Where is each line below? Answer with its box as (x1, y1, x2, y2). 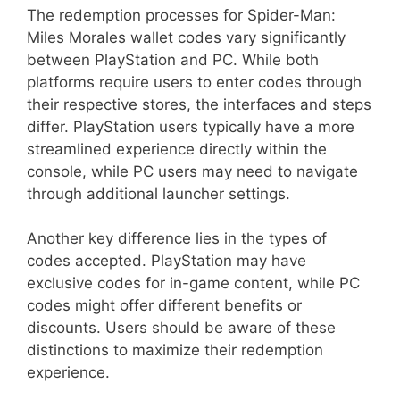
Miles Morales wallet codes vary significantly (27, 28, 346, 46)
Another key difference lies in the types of (27, 229, 327, 248)
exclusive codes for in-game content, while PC (27, 274, 360, 293)
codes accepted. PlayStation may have (27, 252, 306, 271)
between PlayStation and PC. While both (27, 50, 319, 69)
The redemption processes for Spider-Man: (27, 5, 336, 24)
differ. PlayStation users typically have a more (27, 117, 354, 136)
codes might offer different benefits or (27, 296, 302, 315)
